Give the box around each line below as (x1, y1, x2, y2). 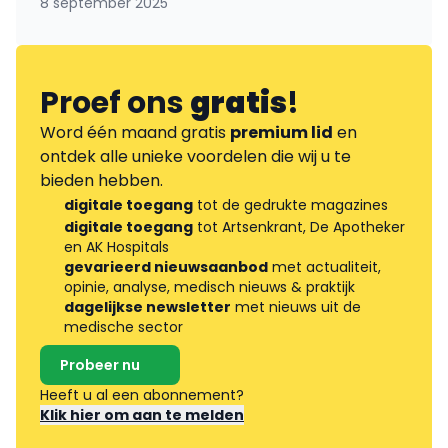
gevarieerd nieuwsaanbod (64, 256, 268, 277)
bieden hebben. (40, 168, 163, 192)
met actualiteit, (268, 256, 381, 277)
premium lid (230, 120, 333, 144)
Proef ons (40, 81, 190, 124)
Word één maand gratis (40, 120, 230, 144)
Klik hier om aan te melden (40, 404, 244, 425)
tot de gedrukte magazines (193, 194, 388, 215)
